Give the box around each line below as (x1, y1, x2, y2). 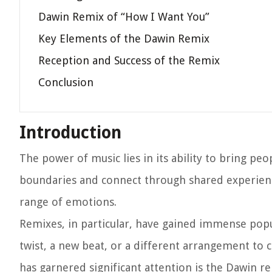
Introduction (19, 123, 121, 143)
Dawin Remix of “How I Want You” (38, 10, 209, 23)
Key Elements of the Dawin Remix (38, 32, 209, 45)
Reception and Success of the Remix (38, 54, 220, 67)
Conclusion (38, 76, 93, 89)
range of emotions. (19, 195, 117, 208)
